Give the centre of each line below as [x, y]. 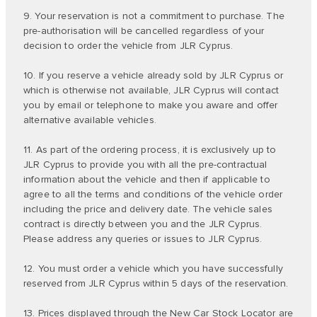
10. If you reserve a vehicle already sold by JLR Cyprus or [154, 75]
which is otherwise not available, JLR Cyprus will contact [151, 90]
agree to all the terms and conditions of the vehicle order [153, 194]
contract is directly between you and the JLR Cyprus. [143, 224]
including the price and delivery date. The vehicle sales [148, 209]
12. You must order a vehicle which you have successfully [153, 269]
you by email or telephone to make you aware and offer [151, 105]
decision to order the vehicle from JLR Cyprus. [128, 46]
